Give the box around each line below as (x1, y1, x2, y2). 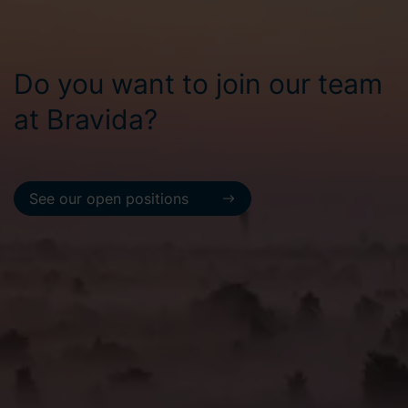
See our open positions (29, 189, 189, 208)
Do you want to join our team (14, 66, 382, 100)
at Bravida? (14, 102, 158, 136)
